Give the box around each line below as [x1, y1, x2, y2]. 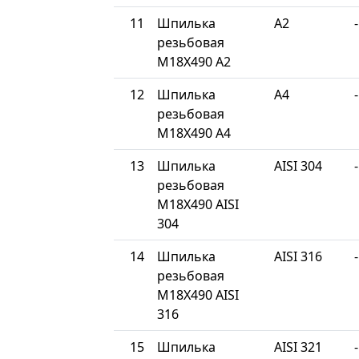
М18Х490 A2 [157, 52, 231, 71]
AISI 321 [274, 337, 322, 356]
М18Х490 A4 [157, 123, 231, 142]
